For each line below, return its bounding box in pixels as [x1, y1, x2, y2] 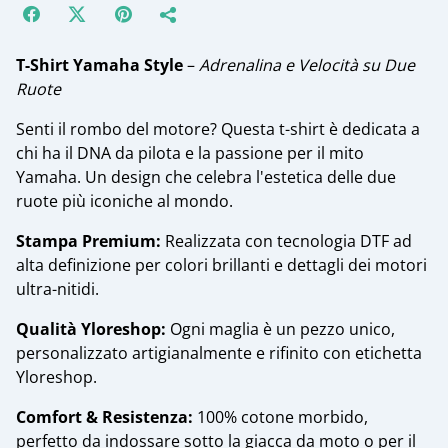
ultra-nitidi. [16, 278, 99, 301]
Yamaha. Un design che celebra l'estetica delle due [16, 166, 396, 189]
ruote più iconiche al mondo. [16, 190, 233, 213]
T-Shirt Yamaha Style [16, 54, 183, 77]
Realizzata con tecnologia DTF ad [161, 230, 412, 253]
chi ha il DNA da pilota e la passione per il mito [16, 142, 364, 165]
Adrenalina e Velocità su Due [199, 54, 415, 77]
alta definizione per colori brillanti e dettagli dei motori [16, 254, 427, 277]
